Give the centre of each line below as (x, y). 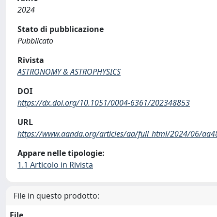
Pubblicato (35, 41)
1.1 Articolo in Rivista (55, 165)
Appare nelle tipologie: (61, 153)
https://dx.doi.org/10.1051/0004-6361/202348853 (104, 103)
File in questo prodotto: (56, 196)
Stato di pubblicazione (61, 29)
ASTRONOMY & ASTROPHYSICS (69, 72)
